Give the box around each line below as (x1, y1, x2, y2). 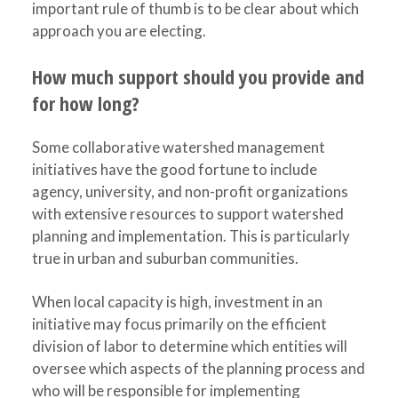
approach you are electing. (31, 21, 206, 40)
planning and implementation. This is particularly (31, 227, 350, 245)
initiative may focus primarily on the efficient (31, 314, 327, 333)
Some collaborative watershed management (31, 138, 325, 156)
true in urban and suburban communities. (31, 249, 298, 267)
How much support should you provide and (31, 63, 364, 90)
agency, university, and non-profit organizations (31, 182, 348, 201)
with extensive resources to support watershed (31, 204, 344, 223)
